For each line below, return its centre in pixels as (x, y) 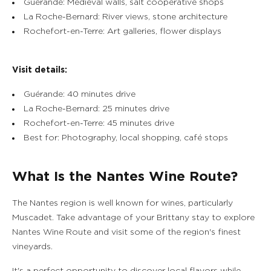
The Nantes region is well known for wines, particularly (122, 203)
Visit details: (40, 70)
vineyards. (32, 247)
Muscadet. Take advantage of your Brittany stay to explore (133, 218)
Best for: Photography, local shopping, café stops (126, 138)
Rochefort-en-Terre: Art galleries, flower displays (122, 31)
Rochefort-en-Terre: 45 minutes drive (99, 123)
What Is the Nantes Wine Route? (125, 177)
